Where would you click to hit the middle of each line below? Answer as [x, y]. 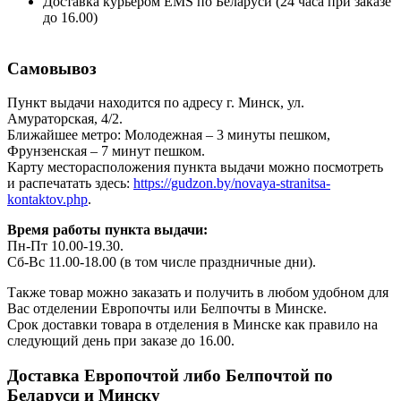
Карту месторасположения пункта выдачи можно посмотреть [195, 167]
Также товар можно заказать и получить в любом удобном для [198, 293]
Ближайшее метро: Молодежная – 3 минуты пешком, [169, 135]
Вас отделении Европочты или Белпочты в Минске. [167, 309]
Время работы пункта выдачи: [107, 230]
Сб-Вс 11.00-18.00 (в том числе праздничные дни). [162, 262]
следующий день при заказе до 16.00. [121, 341]
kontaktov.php [47, 200]
